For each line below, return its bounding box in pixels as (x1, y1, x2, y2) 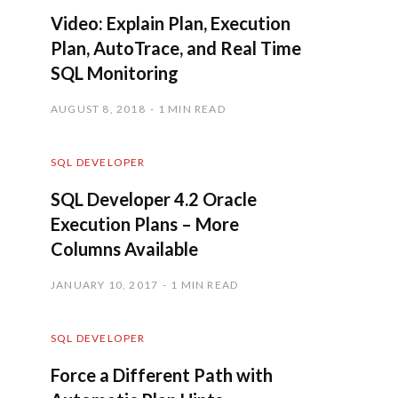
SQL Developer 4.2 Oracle (51, 187, 257, 210)
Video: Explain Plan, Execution (51, 12, 291, 34)
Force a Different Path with (51, 363, 273, 386)
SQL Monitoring (51, 61, 179, 84)
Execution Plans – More (51, 212, 239, 235)
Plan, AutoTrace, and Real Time (51, 36, 301, 59)
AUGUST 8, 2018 (51, 101, 146, 115)
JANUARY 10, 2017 (51, 277, 159, 291)
